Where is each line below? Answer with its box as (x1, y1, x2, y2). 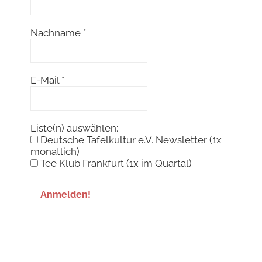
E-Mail (30, 74, 61, 87)
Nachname (30, 27, 83, 39)
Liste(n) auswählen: (30, 122, 118, 134)
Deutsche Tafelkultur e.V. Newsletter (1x (38, 133, 222, 146)
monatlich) (30, 145, 80, 157)
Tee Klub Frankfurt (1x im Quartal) (38, 157, 192, 169)
